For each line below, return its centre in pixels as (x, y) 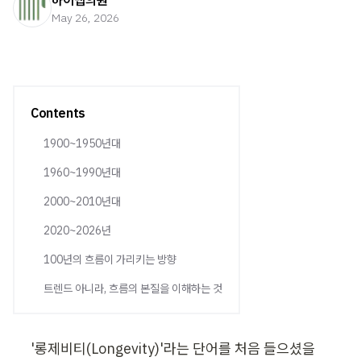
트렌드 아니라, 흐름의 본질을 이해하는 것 (133, 288)
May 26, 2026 (85, 18)
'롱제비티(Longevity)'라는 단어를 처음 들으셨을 (173, 349)
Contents (58, 113)
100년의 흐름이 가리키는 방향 (110, 259)
